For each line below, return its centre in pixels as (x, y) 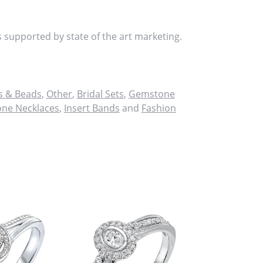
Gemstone (151, 94)
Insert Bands (92, 108)
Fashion (159, 108)
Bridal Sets (100, 94)
